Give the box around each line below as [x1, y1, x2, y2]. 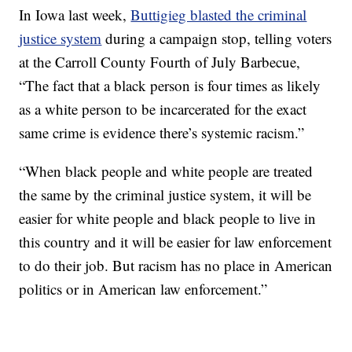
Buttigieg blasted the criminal [130, 5, 307, 24]
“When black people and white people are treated [19, 161, 313, 181]
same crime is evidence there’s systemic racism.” [19, 123, 305, 142]
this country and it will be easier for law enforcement [19, 232, 332, 251]
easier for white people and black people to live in [19, 208, 317, 228]
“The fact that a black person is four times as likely [19, 75, 321, 95]
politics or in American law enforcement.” [19, 279, 268, 299]
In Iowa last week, [19, 5, 131, 24]
